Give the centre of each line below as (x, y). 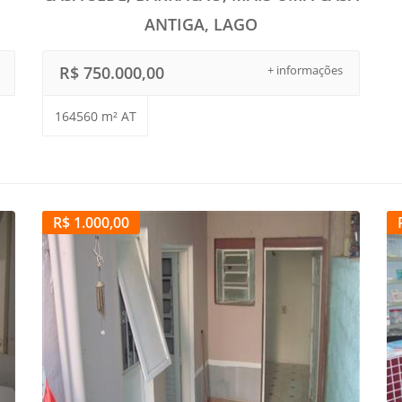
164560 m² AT (95, 117)
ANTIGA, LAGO (201, 25)
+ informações (305, 70)
